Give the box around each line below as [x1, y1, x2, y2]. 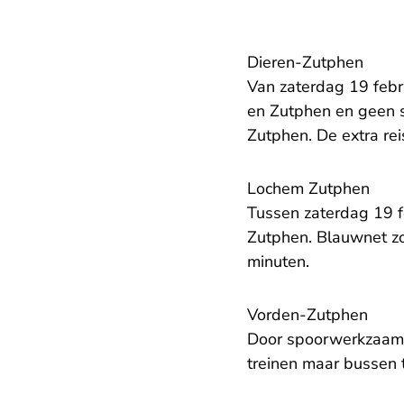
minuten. [247, 251, 314, 273]
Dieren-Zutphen [247, 51, 363, 74]
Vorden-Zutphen [247, 304, 368, 326]
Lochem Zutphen [247, 178, 370, 200]
